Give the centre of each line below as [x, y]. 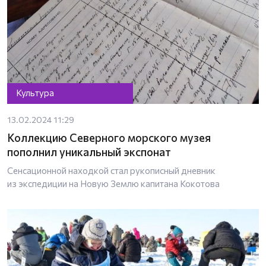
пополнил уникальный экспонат [89, 151]
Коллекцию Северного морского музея [109, 137]
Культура [35, 93]
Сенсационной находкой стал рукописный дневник [111, 170]
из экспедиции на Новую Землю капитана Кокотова [113, 183]
